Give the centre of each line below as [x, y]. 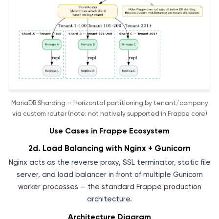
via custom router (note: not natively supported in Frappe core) [109, 113]
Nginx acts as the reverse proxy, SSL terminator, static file [109, 162]
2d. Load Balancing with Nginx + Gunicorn [109, 148]
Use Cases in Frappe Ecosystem [109, 131]
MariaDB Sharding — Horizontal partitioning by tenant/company [109, 103]
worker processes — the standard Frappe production [109, 186]
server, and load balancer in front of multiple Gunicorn [109, 174]
